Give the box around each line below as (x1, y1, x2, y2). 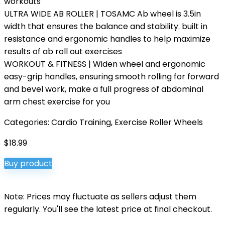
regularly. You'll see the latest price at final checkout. (4, 203, 212, 215)
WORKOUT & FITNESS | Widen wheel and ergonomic (4, 58, 205, 70)
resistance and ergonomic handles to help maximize (4, 33, 210, 45)
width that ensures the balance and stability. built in (4, 21, 207, 32)
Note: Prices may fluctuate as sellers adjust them (4, 191, 196, 202)
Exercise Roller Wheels (115, 117, 203, 128)
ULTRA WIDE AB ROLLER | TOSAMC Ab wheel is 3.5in (4, 8, 201, 20)
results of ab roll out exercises (4, 46, 122, 57)
